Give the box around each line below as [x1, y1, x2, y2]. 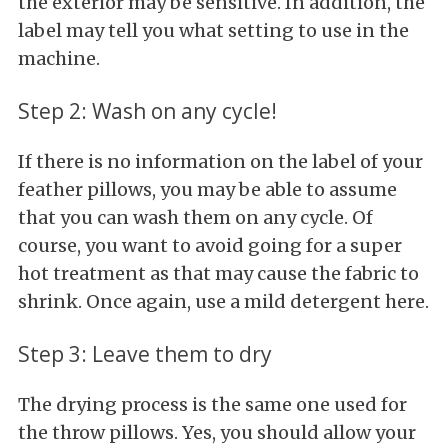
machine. [18, 46, 100, 70]
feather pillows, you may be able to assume [18, 177, 397, 201]
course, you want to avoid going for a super [18, 233, 402, 257]
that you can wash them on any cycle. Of [18, 205, 373, 229]
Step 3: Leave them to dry [18, 338, 272, 368]
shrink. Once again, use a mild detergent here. [18, 289, 429, 313]
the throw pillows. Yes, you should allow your [18, 420, 416, 444]
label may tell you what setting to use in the [18, 18, 409, 42]
